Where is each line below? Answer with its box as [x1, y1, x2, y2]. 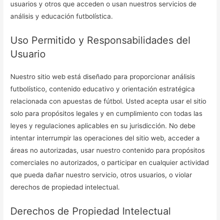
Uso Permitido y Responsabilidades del [10, 34, 191, 46]
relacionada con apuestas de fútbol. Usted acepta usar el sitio [10, 97, 207, 105]
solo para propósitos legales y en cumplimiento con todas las [10, 109, 203, 117]
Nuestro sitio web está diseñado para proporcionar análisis [10, 72, 195, 81]
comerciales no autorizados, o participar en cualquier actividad [10, 158, 209, 166]
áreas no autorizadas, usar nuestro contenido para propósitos [10, 146, 205, 154]
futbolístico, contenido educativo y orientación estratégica [10, 84, 195, 93]
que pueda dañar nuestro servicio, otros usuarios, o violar [10, 170, 192, 179]
